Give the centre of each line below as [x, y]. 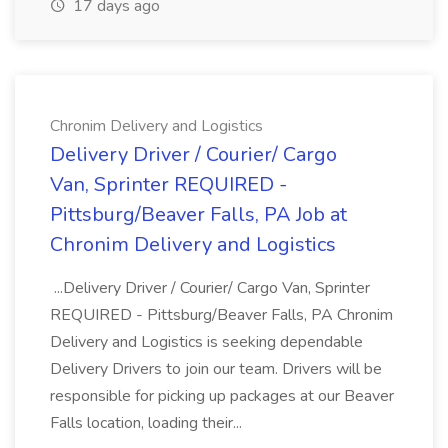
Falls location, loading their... [148, 423]
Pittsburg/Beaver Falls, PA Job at [198, 214]
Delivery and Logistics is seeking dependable [206, 342]
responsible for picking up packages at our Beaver [222, 396]
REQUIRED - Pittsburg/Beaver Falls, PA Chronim [221, 315]
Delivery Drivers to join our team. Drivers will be [216, 369]
